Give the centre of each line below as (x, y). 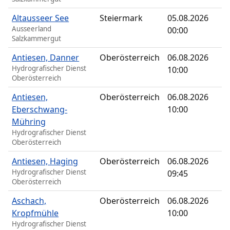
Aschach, (29, 201)
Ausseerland (32, 29)
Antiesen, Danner (46, 58)
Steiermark (121, 18)
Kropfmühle (35, 213)
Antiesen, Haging (45, 161)
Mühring (29, 122)
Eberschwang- (40, 110)
